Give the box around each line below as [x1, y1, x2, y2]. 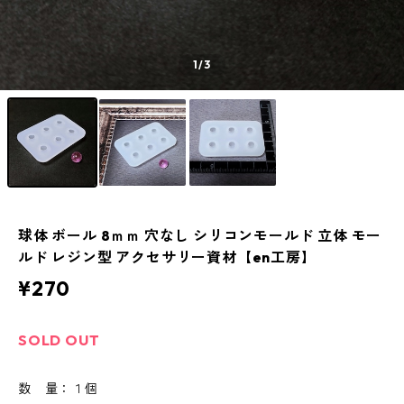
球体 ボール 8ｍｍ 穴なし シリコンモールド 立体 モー [18, 226, 382, 244]
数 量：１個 [18, 381, 98, 397]
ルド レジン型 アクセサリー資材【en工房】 [18, 248, 317, 266]
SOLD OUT [18, 331, 100, 349]
